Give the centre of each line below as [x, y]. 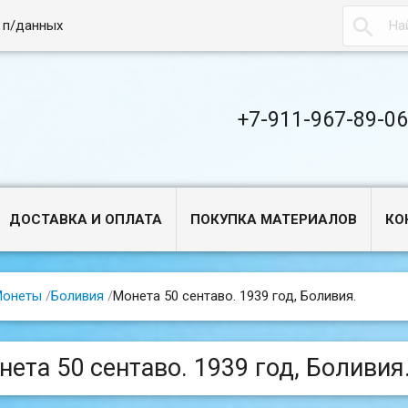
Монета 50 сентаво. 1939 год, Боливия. [234, 296]
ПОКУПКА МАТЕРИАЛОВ [274, 219]
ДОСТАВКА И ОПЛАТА [86, 219]
